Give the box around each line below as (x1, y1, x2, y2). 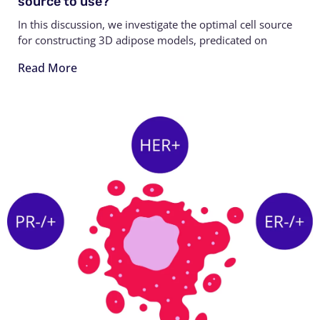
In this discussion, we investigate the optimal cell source (18, 16, 292, 31)
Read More (18, 59, 77, 76)
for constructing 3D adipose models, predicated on (18, 32, 267, 47)
